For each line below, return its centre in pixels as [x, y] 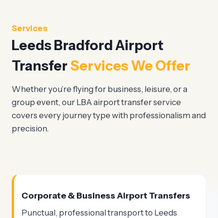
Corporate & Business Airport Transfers [106, 196]
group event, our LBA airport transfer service [96, 102]
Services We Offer [130, 66]
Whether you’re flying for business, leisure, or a [100, 89]
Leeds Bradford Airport [88, 45]
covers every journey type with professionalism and [109, 116]
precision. [30, 129]
